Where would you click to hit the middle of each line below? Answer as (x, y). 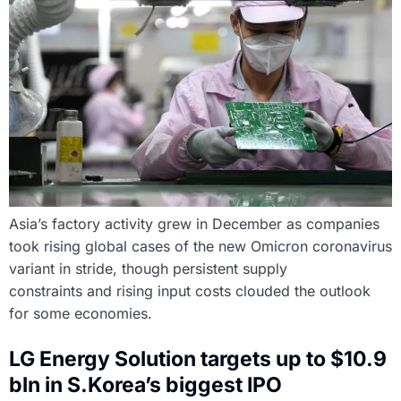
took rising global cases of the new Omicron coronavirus (200, 247)
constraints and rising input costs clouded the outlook (190, 291)
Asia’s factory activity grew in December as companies (194, 224)
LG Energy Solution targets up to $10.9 (198, 359)
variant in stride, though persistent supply (148, 269)
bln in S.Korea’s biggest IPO (145, 385)
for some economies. (81, 314)
